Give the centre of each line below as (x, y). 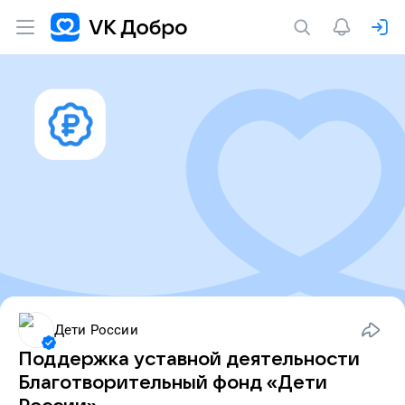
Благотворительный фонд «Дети (173, 383)
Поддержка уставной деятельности (189, 359)
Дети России (96, 330)
